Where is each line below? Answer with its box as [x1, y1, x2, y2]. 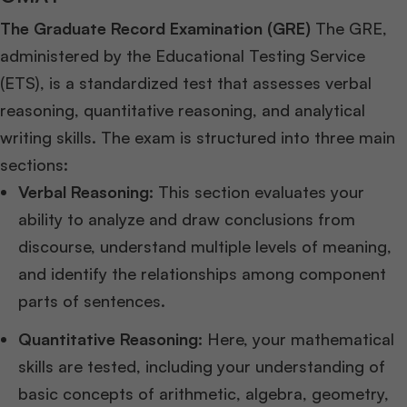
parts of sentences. [18, 291, 165, 311]
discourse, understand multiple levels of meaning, [18, 236, 392, 256]
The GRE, [311, 18, 387, 38]
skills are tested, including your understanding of [18, 356, 385, 376]
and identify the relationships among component [18, 263, 386, 283]
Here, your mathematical [203, 329, 394, 349]
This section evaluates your [154, 182, 364, 202]
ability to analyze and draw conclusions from [18, 209, 355, 229]
